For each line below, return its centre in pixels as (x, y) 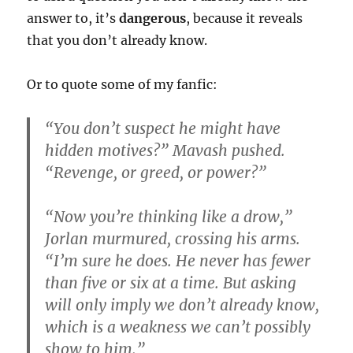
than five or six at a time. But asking (171, 283)
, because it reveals (245, 19)
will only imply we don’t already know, (182, 305)
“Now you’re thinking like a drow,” (169, 217)
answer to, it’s (73, 19)
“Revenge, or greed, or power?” (156, 173)
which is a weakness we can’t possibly (178, 327)
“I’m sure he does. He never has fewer (178, 261)
